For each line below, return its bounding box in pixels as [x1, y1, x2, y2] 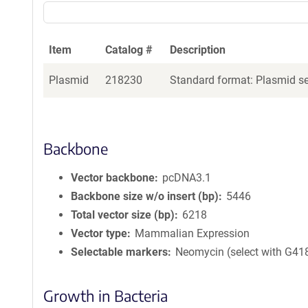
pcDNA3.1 [162, 171, 212, 184]
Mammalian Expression [135, 227, 250, 240]
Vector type [71, 227, 127, 240]
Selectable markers [71, 245, 168, 258]
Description [170, 43, 225, 56]
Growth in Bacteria [43, 286, 168, 305]
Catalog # [105, 43, 153, 56]
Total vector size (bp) [71, 208, 175, 221]
